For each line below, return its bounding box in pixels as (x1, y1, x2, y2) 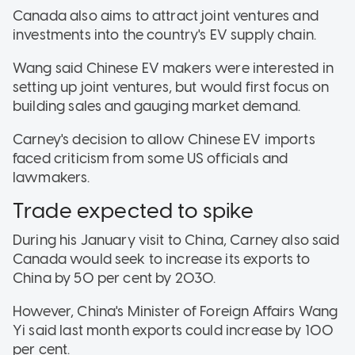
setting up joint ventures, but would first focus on (13, 78, 330, 96)
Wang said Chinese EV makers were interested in (13, 59, 334, 77)
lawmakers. (13, 168, 90, 186)
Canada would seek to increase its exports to (13, 250, 311, 269)
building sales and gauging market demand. (13, 97, 301, 115)
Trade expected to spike (13, 197, 254, 223)
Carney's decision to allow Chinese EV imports (13, 130, 315, 148)
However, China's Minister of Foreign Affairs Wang (13, 303, 338, 321)
